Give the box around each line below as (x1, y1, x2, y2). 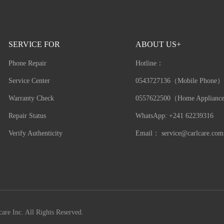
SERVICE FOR (8, 40, 60, 49)
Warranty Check (8, 94, 54, 102)
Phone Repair (8, 59, 47, 67)
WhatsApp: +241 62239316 (135, 112, 213, 120)
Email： (135, 129, 161, 137)
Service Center (8, 77, 50, 85)
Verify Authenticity (8, 129, 63, 137)
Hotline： (135, 59, 163, 67)
